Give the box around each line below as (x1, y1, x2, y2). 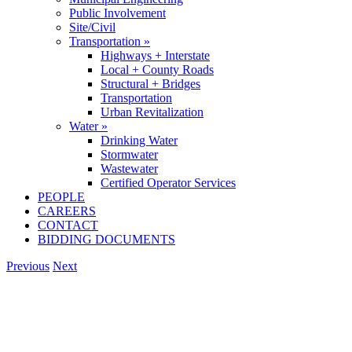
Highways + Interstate (101, 49, 210, 62)
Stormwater (101, 148, 158, 161)
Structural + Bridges (101, 77, 200, 90)
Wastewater (101, 162, 158, 175)
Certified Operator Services (101, 176, 236, 189)
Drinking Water (101, 134, 178, 147)
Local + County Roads (101, 63, 214, 76)
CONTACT (38, 218, 98, 232)
